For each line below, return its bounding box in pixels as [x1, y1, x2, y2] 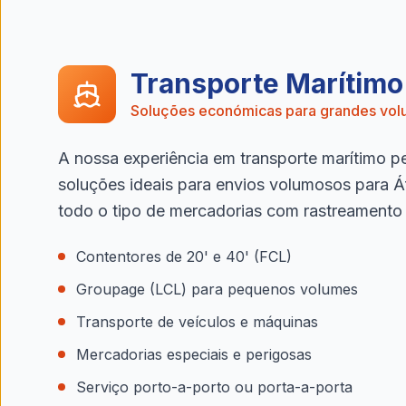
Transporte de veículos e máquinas [76, 313, 318, 331]
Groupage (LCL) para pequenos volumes [76, 280, 358, 298]
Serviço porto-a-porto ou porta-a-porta [76, 378, 353, 396]
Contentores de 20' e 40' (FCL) [76, 247, 292, 266]
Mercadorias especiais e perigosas [76, 345, 312, 363]
